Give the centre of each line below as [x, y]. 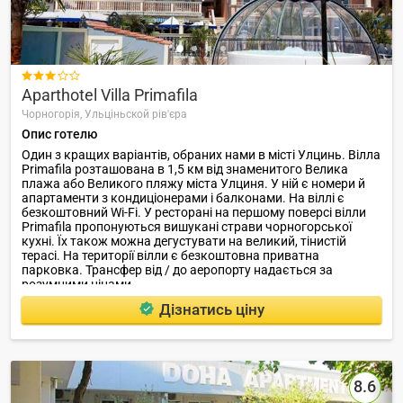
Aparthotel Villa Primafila [110, 94]
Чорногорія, [53, 115]
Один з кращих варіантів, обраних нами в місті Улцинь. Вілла [201, 155]
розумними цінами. [78, 285]
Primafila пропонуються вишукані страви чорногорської [187, 227]
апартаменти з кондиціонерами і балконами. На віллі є [183, 198]
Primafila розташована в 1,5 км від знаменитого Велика [185, 170]
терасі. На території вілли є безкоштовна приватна [170, 256]
